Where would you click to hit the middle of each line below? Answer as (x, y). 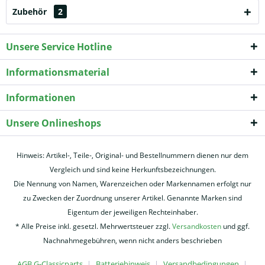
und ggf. (235, 226)
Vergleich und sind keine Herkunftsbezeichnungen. (132, 169)
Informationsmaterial (58, 72)
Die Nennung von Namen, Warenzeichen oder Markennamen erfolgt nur (132, 183)
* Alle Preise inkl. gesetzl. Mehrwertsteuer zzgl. (94, 226)
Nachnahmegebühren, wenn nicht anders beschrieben (132, 240)
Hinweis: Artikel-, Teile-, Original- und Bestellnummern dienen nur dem (132, 155)
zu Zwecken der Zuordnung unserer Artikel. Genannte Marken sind (132, 198)
